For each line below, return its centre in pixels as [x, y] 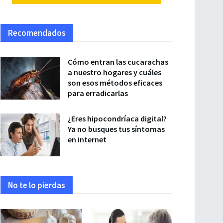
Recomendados [37, 33]
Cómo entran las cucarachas [118, 62]
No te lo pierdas [37, 185]
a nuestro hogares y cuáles [114, 72]
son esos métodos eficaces [115, 83]
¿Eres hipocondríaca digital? [117, 118]
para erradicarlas [98, 93]
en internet [87, 139]
